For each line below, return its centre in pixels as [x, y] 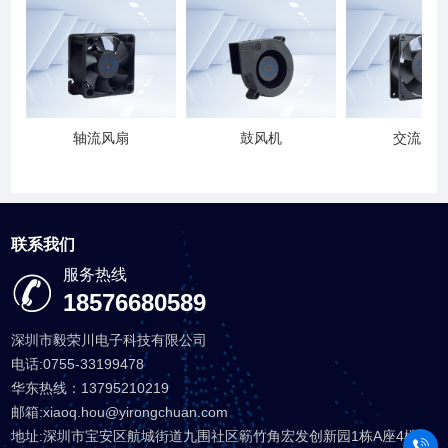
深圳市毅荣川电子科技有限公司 [109, 340]
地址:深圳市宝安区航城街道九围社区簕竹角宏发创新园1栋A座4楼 [215, 436]
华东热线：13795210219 [90, 388]
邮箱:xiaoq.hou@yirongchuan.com [120, 412]
